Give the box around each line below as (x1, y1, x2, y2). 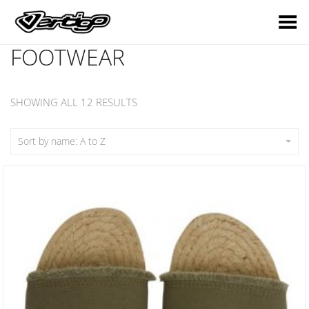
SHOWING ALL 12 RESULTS (10, 95, 137, 109)
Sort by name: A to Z (18, 134, 106, 148)
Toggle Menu (241, 13, 299, 26)
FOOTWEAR (10, 42, 125, 72)
